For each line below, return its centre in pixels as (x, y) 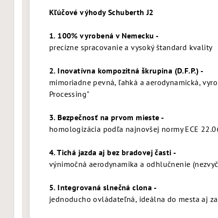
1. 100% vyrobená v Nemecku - (104, 36)
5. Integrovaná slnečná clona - (103, 187)
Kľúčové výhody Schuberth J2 (101, 12)
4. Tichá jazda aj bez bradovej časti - (114, 152)
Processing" (70, 94)
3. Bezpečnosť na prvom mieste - (107, 117)
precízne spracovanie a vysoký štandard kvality (131, 47)
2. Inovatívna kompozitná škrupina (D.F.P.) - (127, 71)
